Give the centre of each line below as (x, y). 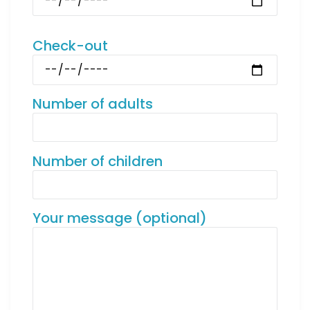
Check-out (70, 46)
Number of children (98, 161)
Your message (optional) (120, 218)
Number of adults (93, 104)
